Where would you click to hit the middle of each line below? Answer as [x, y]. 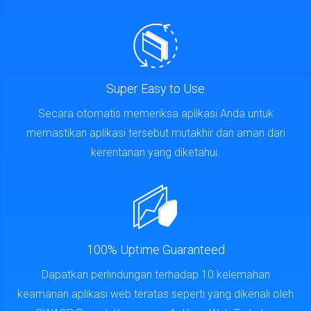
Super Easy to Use [155, 84]
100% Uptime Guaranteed [155, 245]
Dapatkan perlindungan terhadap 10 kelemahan [155, 270]
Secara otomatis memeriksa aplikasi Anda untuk [155, 109]
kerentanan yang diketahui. [155, 148]
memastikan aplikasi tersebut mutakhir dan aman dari [155, 129]
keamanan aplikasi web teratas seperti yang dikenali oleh [155, 290]
